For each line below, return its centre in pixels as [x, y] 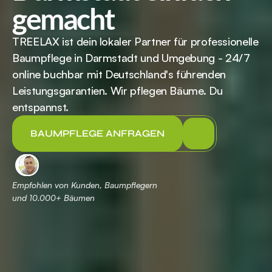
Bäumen [78, 198]
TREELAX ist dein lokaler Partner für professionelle [135, 41]
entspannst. [41, 107]
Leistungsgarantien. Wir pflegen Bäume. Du [117, 90]
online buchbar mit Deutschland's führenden [119, 74]
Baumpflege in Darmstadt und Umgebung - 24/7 [131, 58]
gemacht [63, 19]
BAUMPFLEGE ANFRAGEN [97, 133]
